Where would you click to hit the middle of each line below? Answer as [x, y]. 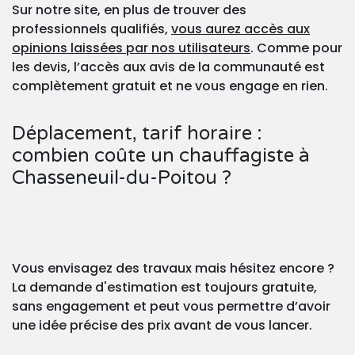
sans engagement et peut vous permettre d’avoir [171, 307]
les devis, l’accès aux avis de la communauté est [168, 67]
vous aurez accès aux [240, 29]
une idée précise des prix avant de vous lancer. [162, 326]
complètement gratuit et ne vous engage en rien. [170, 86]
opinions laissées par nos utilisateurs [131, 48]
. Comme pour [296, 48]
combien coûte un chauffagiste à [161, 156]
